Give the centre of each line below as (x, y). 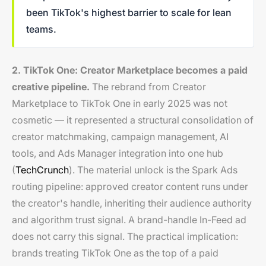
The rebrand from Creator (148, 86)
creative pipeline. (51, 86)
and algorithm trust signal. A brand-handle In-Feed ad (129, 219)
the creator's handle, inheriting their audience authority (132, 203)
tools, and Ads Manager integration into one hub (118, 153)
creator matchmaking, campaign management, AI (120, 136)
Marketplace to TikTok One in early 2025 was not (120, 103)
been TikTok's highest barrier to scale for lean (129, 12)
